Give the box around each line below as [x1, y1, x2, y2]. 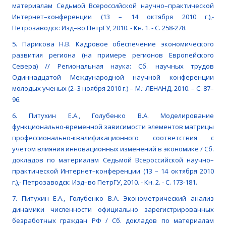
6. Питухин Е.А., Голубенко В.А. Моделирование [12, 111, 214, 121]
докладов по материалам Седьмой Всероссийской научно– [12, 155, 214, 165]
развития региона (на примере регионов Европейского [12, 50, 214, 60]
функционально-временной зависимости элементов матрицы [12, 122, 214, 132]
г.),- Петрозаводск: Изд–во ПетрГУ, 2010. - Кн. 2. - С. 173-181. [12, 178, 197, 187]
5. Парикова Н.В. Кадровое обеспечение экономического [12, 39, 214, 49]
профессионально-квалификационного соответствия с [12, 133, 214, 143]
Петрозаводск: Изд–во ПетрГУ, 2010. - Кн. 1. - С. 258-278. [12, 23, 187, 33]
